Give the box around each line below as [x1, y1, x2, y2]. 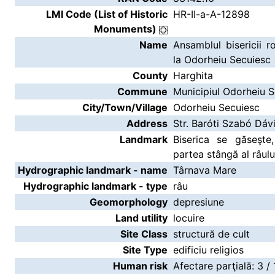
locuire [173, 212, 204, 224]
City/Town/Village [82, 101, 168, 114]
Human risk [113, 260, 168, 272]
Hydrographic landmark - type [23, 180, 168, 192]
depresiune [173, 196, 224, 208]
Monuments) [94, 23, 159, 35]
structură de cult [173, 228, 250, 240]
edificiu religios [173, 244, 244, 256]
